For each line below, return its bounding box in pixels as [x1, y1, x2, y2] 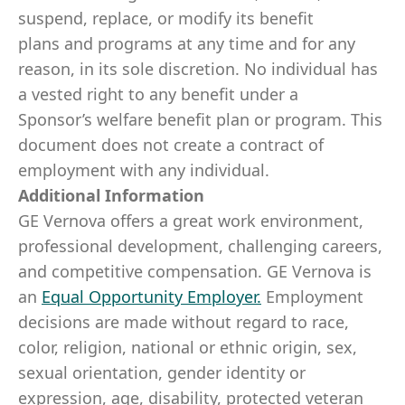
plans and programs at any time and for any [18, 33, 355, 54]
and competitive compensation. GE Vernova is [18, 260, 372, 282]
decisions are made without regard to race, [18, 311, 349, 333]
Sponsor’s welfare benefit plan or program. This [18, 108, 382, 130]
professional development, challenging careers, [18, 235, 382, 257]
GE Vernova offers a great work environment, [18, 210, 363, 231]
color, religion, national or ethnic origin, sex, [18, 336, 357, 358]
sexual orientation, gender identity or [18, 362, 306, 383]
